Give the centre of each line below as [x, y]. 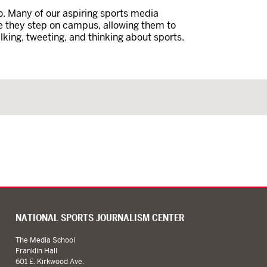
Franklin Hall [36, 251]
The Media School [45, 240]
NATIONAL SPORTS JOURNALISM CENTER [100, 218]
